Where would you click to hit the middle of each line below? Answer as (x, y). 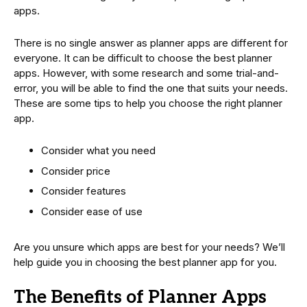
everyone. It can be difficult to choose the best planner (143, 58)
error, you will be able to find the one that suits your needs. (151, 88)
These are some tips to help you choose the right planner (148, 103)
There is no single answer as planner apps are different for (151, 43)
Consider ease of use (92, 211)
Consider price (76, 171)
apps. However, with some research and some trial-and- (146, 73)
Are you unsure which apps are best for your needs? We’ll (149, 247)
